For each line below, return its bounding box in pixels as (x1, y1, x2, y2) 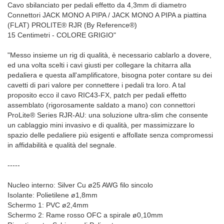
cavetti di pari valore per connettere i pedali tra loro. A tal (7, 81, 185, 89)
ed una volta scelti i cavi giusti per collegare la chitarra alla (7, 61, 191, 69)
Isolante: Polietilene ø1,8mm (7, 191, 97, 199)
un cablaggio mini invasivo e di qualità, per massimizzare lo (7, 121, 194, 129)
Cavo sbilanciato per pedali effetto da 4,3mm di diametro (7, 1, 186, 9)
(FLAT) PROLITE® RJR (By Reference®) (7, 21, 137, 29)
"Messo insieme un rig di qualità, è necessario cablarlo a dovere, (7, 51, 211, 59)
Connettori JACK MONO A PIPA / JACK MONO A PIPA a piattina (7, 11, 206, 19)
